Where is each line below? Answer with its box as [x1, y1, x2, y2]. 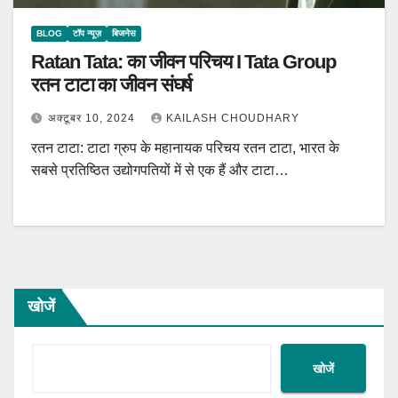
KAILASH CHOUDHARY [166, 112, 299, 125]
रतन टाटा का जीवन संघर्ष [31, 74, 193, 97]
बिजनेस [112, 28, 136, 39]
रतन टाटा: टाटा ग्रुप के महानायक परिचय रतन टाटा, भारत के [31, 140, 339, 156]
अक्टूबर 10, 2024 [48, 112, 139, 125]
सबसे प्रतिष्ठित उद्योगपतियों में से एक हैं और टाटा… [31, 163, 289, 179]
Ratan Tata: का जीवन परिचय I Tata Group [31, 51, 336, 74]
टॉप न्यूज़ [73, 28, 101, 39]
